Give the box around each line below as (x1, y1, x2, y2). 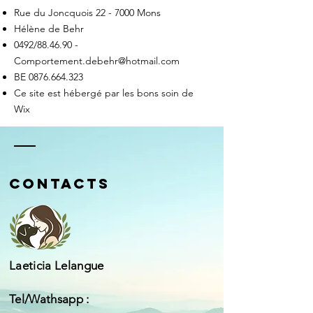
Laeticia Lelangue (9, 259, 104, 272)
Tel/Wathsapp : (9, 292, 89, 306)
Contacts (9, 175, 110, 192)
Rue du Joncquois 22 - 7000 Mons (14, 6, 161, 19)
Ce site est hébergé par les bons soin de (14, 87, 194, 99)
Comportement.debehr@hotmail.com (14, 54, 180, 67)
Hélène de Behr (14, 22, 84, 35)
